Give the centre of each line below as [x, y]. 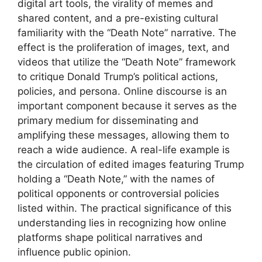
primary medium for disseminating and [108, 120]
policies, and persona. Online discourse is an [122, 91]
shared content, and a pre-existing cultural [118, 18]
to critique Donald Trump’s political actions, [118, 77]
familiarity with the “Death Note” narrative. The [127, 33]
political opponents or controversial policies [118, 194]
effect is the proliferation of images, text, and [124, 47]
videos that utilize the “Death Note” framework [127, 62]
